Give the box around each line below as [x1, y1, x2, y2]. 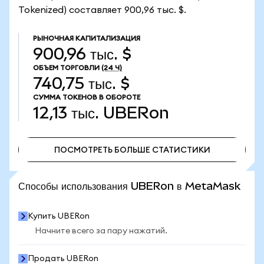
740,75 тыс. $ [33, 74, 130, 93]
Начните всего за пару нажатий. [35, 227, 167, 235]
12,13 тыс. [33, 104, 99, 122]
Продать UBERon [28, 255, 98, 263]
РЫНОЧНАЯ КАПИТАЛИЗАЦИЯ [33, 35, 140, 42]
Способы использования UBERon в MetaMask [18, 180, 240, 192]
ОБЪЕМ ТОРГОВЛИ [33, 64, 100, 71]
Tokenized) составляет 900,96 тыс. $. [18, 5, 186, 15]
